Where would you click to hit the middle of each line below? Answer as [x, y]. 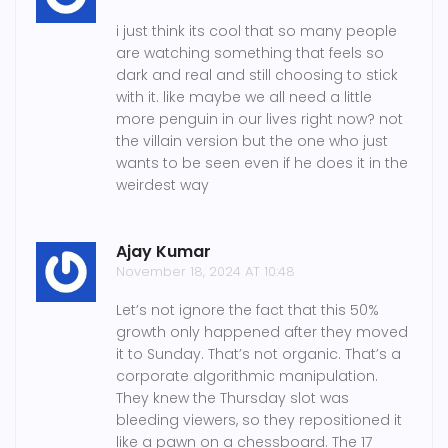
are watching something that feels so [250, 53]
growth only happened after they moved [262, 332]
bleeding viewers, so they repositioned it [259, 420]
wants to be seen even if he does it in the [262, 163]
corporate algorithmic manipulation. [247, 376]
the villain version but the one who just [252, 141]
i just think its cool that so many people [256, 31]
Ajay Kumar [163, 252]
